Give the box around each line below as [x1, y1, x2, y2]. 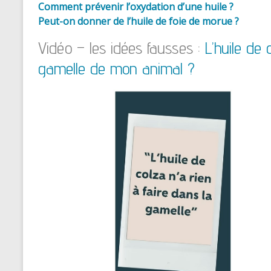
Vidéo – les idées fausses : [38, 38, 205, 58]
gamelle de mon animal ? [38, 58, 195, 79]
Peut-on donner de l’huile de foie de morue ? [38, 15, 239, 28]
